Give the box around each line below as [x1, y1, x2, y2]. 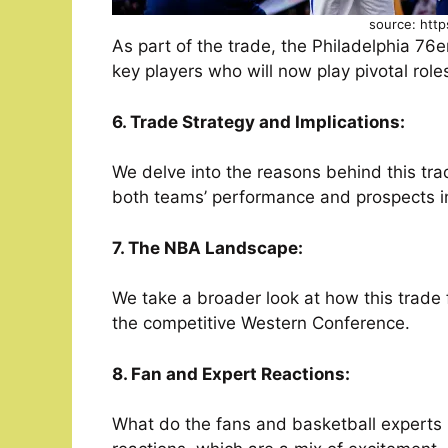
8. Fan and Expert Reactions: [112, 363, 350, 384]
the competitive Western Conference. [112, 313, 410, 334]
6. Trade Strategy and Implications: [112, 111, 405, 132]
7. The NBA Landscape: [112, 237, 303, 258]
